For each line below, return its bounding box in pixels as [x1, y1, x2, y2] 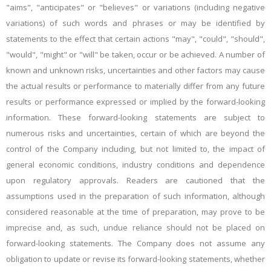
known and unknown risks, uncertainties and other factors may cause [6, 65, 265, 76]
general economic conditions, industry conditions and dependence [6, 159, 265, 170]
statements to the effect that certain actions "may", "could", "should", [6, 33, 265, 44]
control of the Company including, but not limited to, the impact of [6, 143, 265, 154]
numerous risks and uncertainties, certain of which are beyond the [6, 128, 265, 139]
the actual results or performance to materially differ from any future [6, 80, 265, 91]
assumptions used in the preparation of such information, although [6, 191, 265, 201]
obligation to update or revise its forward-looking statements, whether [6, 253, 265, 264]
